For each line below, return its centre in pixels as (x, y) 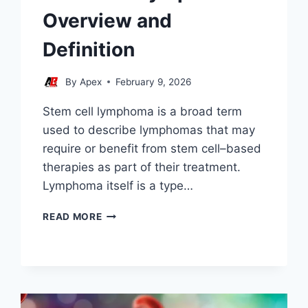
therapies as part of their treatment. (142, 167)
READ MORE (73, 216)
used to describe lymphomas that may (149, 130)
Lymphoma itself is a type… (118, 185)
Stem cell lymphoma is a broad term (143, 111)
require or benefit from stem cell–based (152, 148)
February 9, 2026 (153, 81)
